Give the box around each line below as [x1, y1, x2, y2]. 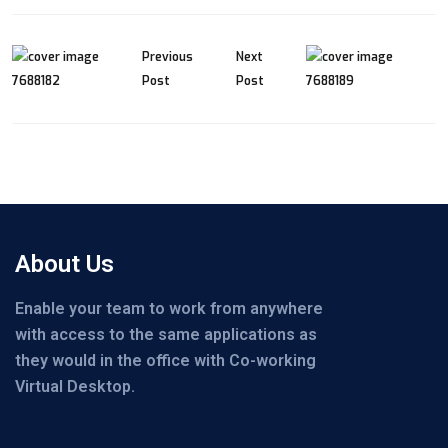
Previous [142, 49, 194, 66]
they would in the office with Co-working [15, 351, 316, 371]
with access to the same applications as [15, 325, 317, 345]
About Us [15, 250, 114, 279]
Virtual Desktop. [15, 377, 135, 397]
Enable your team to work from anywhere [15, 299, 323, 319]
